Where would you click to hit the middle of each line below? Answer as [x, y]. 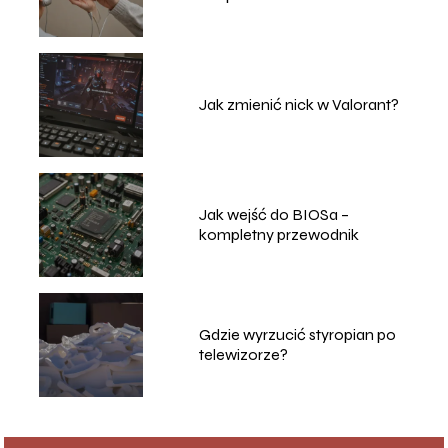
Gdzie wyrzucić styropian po [297, 335]
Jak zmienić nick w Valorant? [298, 105]
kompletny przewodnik [278, 235]
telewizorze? [243, 355]
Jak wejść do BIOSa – [273, 215]
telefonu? [232, 15]
